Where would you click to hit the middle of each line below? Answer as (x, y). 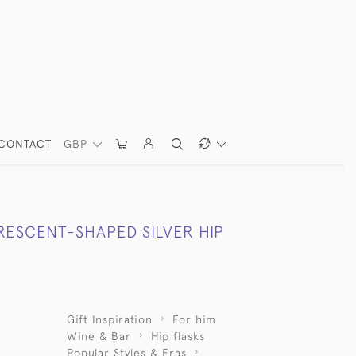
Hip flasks (178, 336)
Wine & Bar (99, 336)
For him (194, 319)
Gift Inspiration (109, 319)
